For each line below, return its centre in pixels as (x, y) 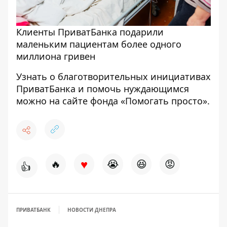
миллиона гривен (56, 56)
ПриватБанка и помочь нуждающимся (103, 89)
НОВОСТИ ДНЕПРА (92, 210)
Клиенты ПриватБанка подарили (90, 32)
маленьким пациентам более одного (99, 44)
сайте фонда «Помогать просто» (135, 101)
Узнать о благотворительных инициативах (113, 77)
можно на (39, 101)
